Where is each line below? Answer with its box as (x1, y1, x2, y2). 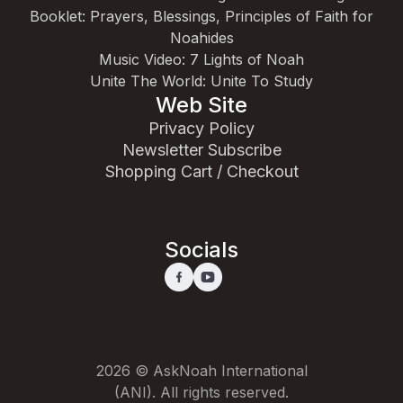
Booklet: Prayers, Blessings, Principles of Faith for (30, 6, 373, 25)
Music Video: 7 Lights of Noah (99, 49, 304, 68)
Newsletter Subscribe (121, 139, 282, 159)
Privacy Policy (148, 118, 255, 138)
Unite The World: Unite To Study (90, 71, 313, 90)
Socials (165, 236, 238, 263)
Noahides (169, 28, 234, 47)
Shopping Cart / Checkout (104, 161, 299, 181)
